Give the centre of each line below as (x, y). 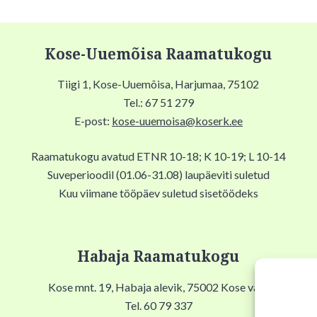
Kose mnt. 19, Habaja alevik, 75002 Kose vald (158, 287)
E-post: (93, 121)
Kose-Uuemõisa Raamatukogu (158, 54)
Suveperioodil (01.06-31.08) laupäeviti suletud (158, 175)
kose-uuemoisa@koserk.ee (177, 121)
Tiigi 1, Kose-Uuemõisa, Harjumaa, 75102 (158, 84)
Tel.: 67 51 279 (158, 103)
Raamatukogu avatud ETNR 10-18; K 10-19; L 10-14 (158, 156)
